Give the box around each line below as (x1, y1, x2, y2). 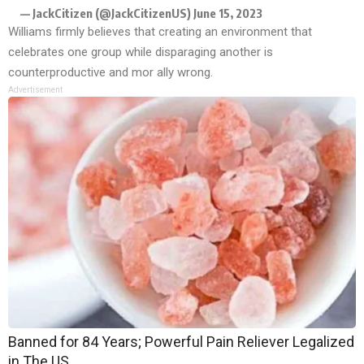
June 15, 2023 (193, 6, 262, 21)
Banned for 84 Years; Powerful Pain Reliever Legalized (8, 333, 354, 351)
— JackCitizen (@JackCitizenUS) (20, 6, 193, 21)
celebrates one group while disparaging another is (8, 45, 273, 60)
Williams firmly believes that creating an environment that (8, 24, 312, 40)
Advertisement (8, 85, 63, 95)
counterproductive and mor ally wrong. (8, 65, 213, 80)
